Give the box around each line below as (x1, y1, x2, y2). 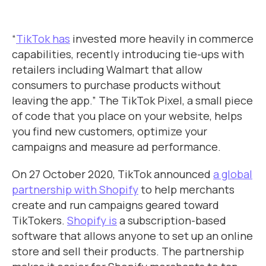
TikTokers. (12, 213, 67, 227)
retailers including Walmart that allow (12, 62, 202, 77)
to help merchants (138, 182, 235, 197)
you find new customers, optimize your (12, 124, 207, 138)
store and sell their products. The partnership (12, 244, 244, 258)
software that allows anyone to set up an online (12, 229, 253, 243)
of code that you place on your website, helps (12, 109, 242, 123)
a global (213, 167, 252, 181)
